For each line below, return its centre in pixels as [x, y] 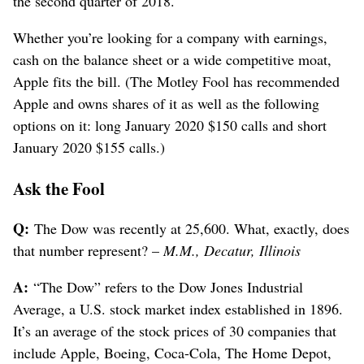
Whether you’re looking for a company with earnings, [170, 38]
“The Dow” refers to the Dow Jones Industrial [166, 287]
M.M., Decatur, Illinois [232, 251]
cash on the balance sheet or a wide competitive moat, [172, 60]
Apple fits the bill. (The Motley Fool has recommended [176, 82]
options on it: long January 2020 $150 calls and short [170, 126]
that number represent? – [88, 251]
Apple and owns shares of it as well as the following [166, 104]
